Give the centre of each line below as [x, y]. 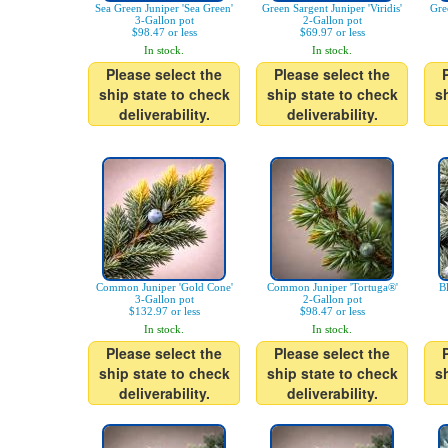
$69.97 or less [332, 32]
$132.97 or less [164, 311]
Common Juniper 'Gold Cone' [164, 287]
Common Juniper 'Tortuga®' [332, 287]
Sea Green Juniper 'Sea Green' [164, 8]
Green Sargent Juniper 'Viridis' [332, 8]
